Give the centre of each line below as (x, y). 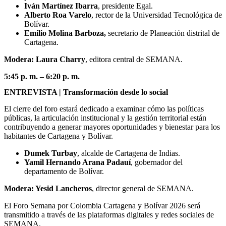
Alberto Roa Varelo (58, 15)
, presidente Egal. (125, 6)
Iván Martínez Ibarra (61, 6)
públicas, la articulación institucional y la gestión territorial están (105, 118)
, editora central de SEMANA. (134, 60)
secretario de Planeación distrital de (164, 33)
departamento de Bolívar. (64, 171)
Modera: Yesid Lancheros (48, 188)
